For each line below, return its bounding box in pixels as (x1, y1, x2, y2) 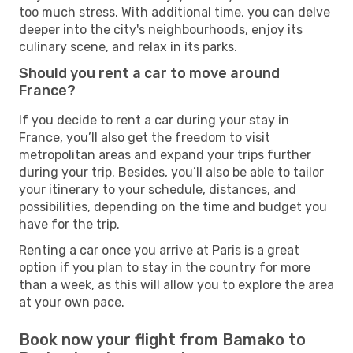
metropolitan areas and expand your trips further (19, 147, 311, 162)
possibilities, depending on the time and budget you (19, 199, 327, 214)
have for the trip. (19, 216, 120, 232)
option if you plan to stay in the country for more (19, 259, 310, 275)
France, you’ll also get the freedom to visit (19, 129, 270, 145)
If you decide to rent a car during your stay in (19, 112, 289, 128)
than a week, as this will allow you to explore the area (19, 277, 334, 292)
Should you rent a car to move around (19, 64, 280, 82)
